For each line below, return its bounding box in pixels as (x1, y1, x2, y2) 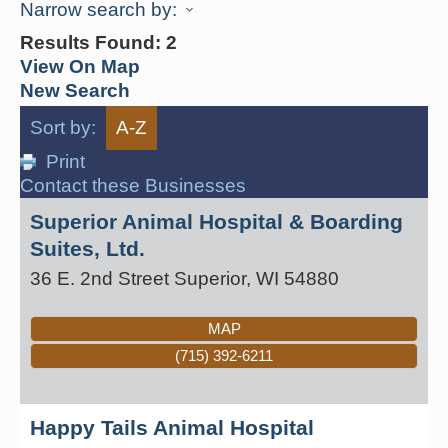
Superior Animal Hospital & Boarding (30, 209, 403, 233)
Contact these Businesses (20, 174, 246, 196)
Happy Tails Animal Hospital (30, 415, 314, 439)
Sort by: (30, 116, 96, 138)
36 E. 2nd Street (30, 267, 169, 289)
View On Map (20, 55, 140, 77)
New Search (20, 79, 130, 101)
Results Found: (20, 31, 166, 53)
